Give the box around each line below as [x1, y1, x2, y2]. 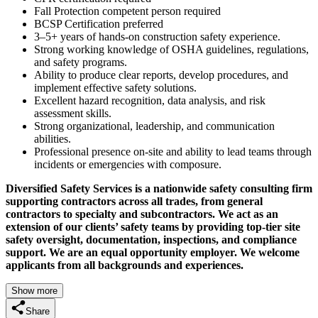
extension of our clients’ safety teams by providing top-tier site [6, 220, 300, 233]
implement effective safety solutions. [34, 81, 197, 94]
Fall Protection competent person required [34, 4, 221, 17]
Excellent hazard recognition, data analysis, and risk [34, 94, 265, 106]
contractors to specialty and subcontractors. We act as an [6, 207, 278, 220]
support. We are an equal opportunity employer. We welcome [6, 246, 300, 258]
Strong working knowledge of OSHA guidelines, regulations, [34, 43, 309, 55]
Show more [11, 285, 57, 296]
